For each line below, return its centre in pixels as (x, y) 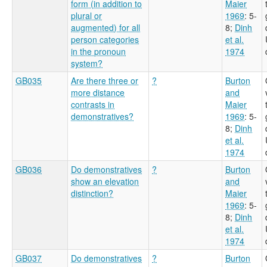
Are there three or (105, 80)
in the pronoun (98, 51)
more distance (98, 92)
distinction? (92, 193)
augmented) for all (105, 27)
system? (87, 63)
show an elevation (105, 181)
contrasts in (93, 104)
